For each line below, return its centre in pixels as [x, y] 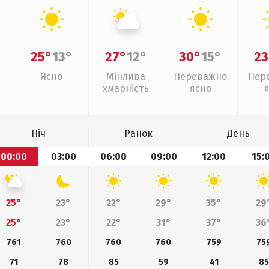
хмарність [126, 89]
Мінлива [126, 77]
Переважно [200, 77]
